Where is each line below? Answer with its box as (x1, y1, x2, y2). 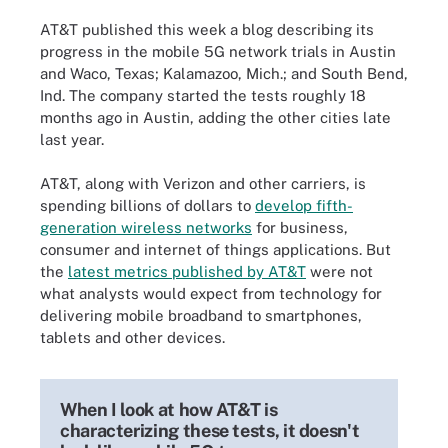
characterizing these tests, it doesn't (60, 420, 360, 441)
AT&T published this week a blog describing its (40, 20, 374, 38)
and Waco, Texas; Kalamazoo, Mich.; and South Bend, (40, 64, 408, 82)
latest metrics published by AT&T (68, 263, 306, 280)
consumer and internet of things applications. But (40, 241, 391, 258)
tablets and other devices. (40, 329, 225, 346)
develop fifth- (255, 197, 353, 214)
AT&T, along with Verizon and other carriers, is (40, 175, 366, 192)
